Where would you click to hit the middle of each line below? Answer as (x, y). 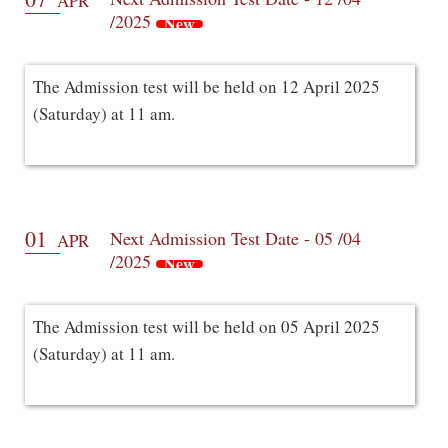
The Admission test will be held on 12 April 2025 (206, 86)
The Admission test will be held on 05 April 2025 (206, 326)
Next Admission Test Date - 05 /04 (235, 237)
